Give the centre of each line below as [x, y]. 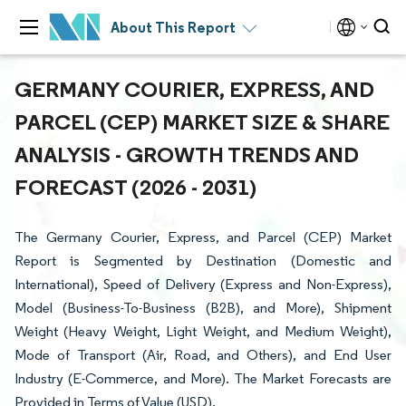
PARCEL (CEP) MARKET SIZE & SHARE [202, 121]
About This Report [173, 27]
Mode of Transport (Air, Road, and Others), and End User [203, 355]
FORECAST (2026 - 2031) [135, 187]
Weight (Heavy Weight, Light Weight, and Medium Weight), [203, 331]
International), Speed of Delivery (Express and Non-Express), [203, 284]
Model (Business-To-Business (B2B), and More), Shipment [203, 308]
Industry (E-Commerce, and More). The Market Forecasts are [203, 378]
